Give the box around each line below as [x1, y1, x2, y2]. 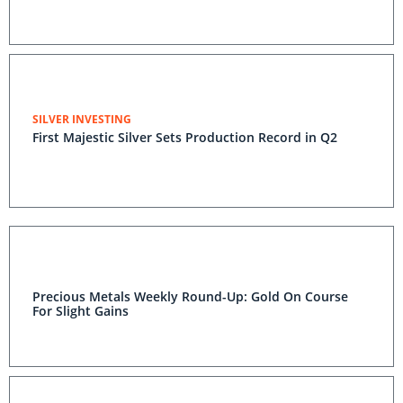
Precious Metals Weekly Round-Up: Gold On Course [32, 288, 348, 305]
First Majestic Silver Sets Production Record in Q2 [32, 129, 337, 146]
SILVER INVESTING [32, 112, 131, 127]
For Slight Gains [32, 302, 129, 319]
